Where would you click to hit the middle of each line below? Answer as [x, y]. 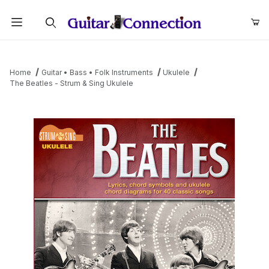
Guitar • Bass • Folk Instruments [97, 73]
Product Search [49, 49]
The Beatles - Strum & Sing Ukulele [71, 83]
